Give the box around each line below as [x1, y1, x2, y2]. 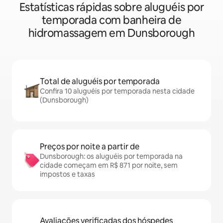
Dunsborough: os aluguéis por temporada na [40, 152, 183, 161]
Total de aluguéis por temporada [40, 76, 160, 87]
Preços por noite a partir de [40, 141, 139, 152]
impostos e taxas [40, 170, 95, 179]
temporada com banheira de [41, 13, 182, 27]
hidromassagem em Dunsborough [28, 26, 195, 40]
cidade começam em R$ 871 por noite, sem [40, 161, 178, 170]
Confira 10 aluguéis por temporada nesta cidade [40, 87, 195, 96]
